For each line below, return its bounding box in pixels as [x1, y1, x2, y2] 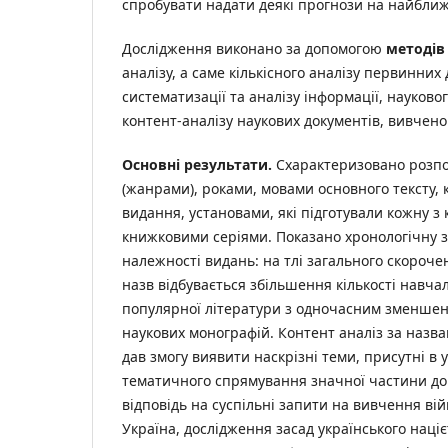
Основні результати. [122, 155, 272, 175]
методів [386, 39, 445, 59]
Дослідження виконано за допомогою [122, 39, 386, 59]
